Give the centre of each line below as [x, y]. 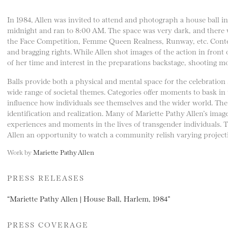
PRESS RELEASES [46, 177]
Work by [20, 151]
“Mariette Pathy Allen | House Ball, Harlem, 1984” [89, 198]
